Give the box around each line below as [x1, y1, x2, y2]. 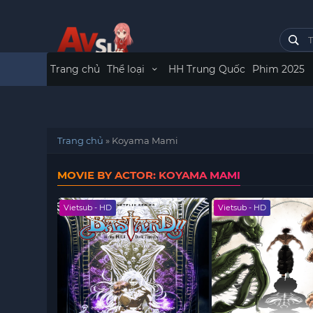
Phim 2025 [252, 63, 305, 75]
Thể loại [107, 63, 148, 75]
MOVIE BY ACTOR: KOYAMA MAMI [57, 168, 241, 182]
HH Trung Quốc [168, 63, 245, 75]
